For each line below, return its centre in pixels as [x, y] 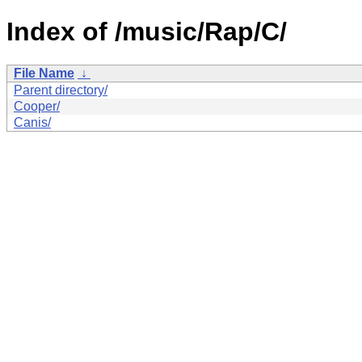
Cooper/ [37, 106]
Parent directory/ [61, 90]
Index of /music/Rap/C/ [147, 32]
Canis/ [32, 122]
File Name [44, 73]
